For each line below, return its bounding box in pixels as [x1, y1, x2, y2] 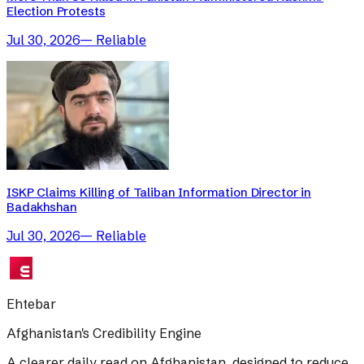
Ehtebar [6, 295, 56, 312]
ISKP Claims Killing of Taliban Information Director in [6, 184, 311, 200]
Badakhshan [6, 198, 77, 214]
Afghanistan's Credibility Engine [6, 324, 201, 341]
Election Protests [6, 2, 106, 19]
